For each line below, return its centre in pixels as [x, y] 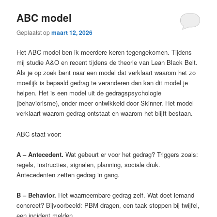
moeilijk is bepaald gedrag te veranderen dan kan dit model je [102, 83]
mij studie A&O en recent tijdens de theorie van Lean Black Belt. [107, 62]
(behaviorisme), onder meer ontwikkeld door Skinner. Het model [105, 103]
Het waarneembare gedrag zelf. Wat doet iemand [126, 195]
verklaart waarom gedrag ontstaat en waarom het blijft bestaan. [105, 113]
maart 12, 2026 [72, 33]
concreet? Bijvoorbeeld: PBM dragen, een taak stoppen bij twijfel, [108, 205]
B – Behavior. [38, 195]
